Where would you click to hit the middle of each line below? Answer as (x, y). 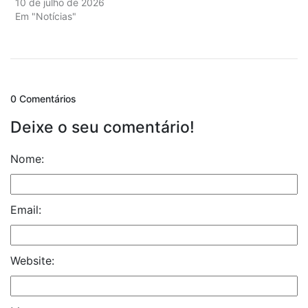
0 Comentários (43, 99)
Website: (32, 261)
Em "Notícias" (46, 16)
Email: (26, 210)
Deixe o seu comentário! (102, 128)
